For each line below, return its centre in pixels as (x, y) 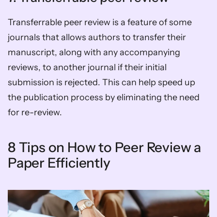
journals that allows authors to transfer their (97, 37)
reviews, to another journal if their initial (87, 67)
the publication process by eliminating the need (104, 97)
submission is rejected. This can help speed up (101, 82)
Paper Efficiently (59, 163)
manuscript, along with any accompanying (94, 52)
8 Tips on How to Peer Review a (104, 147)
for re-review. (35, 112)
